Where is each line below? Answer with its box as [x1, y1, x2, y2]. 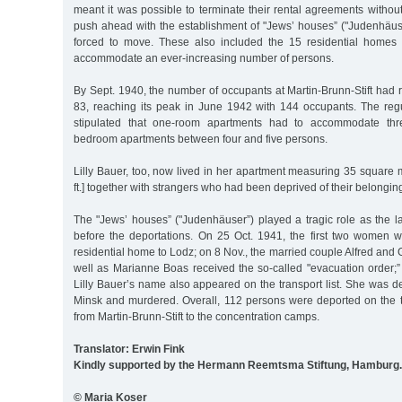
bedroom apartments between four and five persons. [74, 132, 328, 145]
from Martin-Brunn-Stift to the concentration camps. [74, 310, 319, 323]
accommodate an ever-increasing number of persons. [74, 51, 334, 65]
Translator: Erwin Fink [74, 342, 185, 355]
